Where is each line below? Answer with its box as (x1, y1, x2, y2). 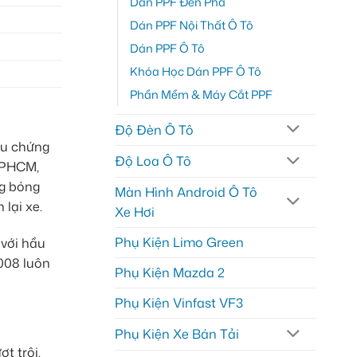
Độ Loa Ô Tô (114, 152, 191, 171)
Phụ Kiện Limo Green (114, 233, 244, 252)
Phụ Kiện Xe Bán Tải (114, 325, 239, 343)
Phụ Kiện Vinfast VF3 (114, 294, 243, 312)
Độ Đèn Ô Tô (114, 120, 194, 139)
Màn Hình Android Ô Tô (114, 183, 257, 202)
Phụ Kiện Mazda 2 (114, 264, 225, 282)
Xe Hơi (114, 203, 155, 222)
